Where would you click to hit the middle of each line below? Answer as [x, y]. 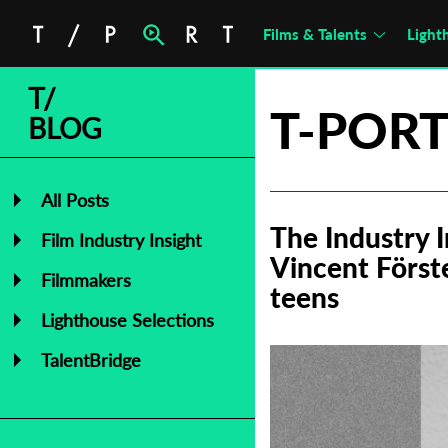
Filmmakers [86, 280]
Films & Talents [315, 34]
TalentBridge [91, 360]
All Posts [75, 200]
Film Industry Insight [121, 240]
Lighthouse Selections [127, 320]
